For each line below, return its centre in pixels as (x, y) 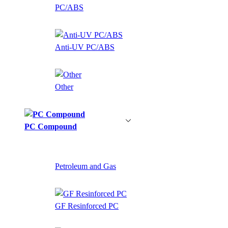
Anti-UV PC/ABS (85, 47)
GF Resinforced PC (87, 206)
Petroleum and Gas (85, 166)
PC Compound (51, 126)
